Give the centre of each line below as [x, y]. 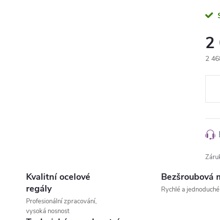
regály [39, 189]
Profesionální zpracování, [61, 201]
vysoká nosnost [48, 211]
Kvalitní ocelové [58, 177]
